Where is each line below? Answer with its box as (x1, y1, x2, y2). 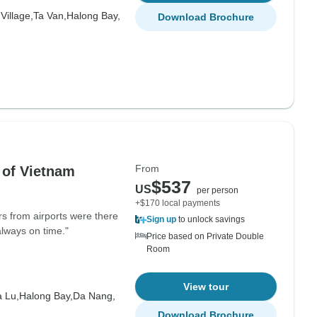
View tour (183, 281, 229, 292)
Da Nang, (72, 290, 115, 301)
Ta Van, (33, 10, 67, 21)
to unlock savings (176, 214, 245, 224)
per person (197, 185, 238, 195)
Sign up (146, 214, 176, 224)
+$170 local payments (135, 198, 220, 208)
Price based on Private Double (146, 231, 264, 241)
